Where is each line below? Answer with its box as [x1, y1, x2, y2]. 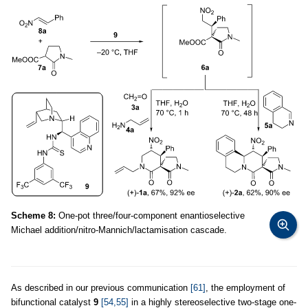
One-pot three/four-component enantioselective [56, 210, 245, 221]
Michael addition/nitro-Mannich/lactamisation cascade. [11, 225, 227, 235]
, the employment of [206, 283, 285, 293]
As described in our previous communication [11, 283, 190, 293]
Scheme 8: [11, 210, 56, 221]
